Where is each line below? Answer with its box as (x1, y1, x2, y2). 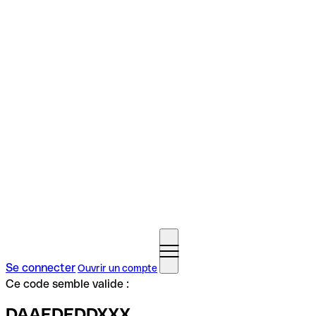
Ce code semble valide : (6, 277, 129, 291)
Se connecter (6, 261, 75, 274)
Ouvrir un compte (78, 262, 157, 274)
